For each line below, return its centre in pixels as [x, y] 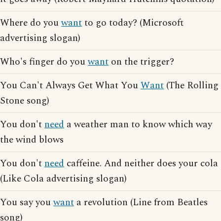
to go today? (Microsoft [133, 23]
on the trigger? [141, 62]
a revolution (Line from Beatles [141, 203]
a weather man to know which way [138, 125]
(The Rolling [191, 86]
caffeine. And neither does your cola [141, 164]
